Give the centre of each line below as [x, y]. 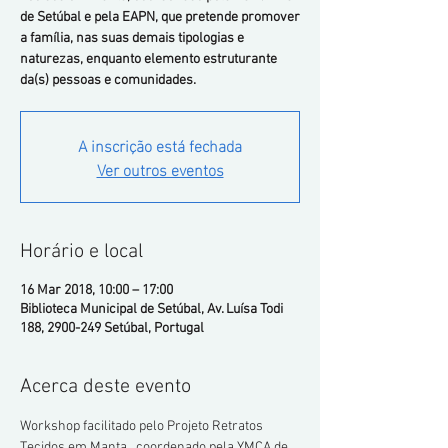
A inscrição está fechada [160, 144]
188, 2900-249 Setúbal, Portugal [112, 328]
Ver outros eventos [160, 168]
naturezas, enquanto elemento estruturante [148, 59]
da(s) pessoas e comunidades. [108, 80]
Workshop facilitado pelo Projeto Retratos [143, 426]
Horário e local [81, 252]
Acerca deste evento [105, 387]
